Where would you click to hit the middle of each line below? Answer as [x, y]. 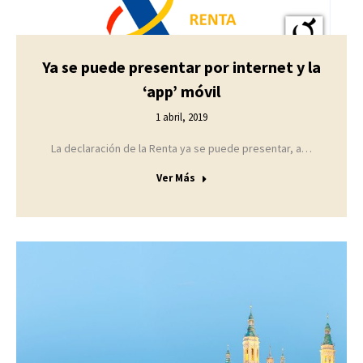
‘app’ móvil [181, 91]
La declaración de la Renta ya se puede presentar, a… [181, 148]
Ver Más [175, 178]
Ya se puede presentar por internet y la [181, 67]
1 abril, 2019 [181, 117]
